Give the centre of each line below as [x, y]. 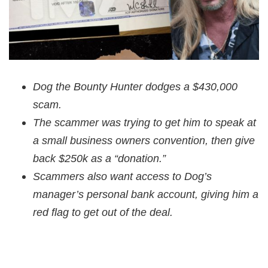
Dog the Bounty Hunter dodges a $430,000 [135, 87]
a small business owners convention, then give [144, 141]
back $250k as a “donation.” [101, 159]
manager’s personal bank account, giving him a [146, 195]
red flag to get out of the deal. [103, 213]
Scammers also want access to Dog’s [122, 177]
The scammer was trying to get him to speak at [144, 123]
